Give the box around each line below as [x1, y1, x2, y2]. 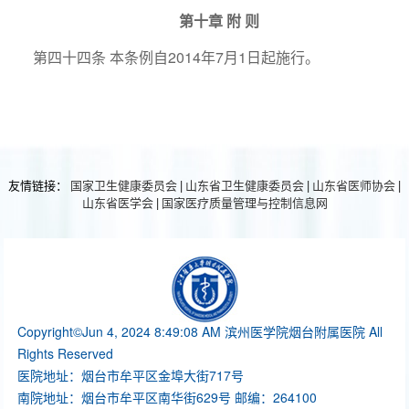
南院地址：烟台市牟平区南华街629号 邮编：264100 [17, 388, 318, 407]
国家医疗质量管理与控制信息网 [161, 194, 328, 212]
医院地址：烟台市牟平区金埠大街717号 [17, 366, 245, 385]
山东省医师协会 [312, 176, 395, 194]
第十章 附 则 [179, 10, 259, 32]
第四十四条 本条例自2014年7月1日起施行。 [4, 47, 320, 68]
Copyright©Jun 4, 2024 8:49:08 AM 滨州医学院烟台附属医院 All [17, 322, 383, 341]
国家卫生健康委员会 [70, 176, 177, 194]
